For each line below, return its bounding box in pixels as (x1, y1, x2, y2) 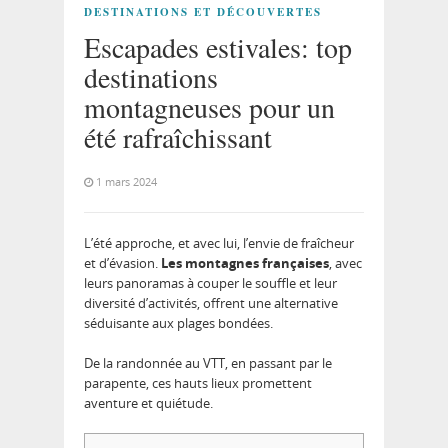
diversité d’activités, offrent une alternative (84, 294, 338, 313)
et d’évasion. (84, 254, 161, 273)
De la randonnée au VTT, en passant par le (84, 354, 332, 373)
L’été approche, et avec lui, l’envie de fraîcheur (84, 234, 354, 253)
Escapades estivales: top (84, 28, 352, 67)
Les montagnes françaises (161, 254, 329, 273)
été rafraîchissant (84, 118, 272, 157)
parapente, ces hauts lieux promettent (84, 374, 312, 393)
